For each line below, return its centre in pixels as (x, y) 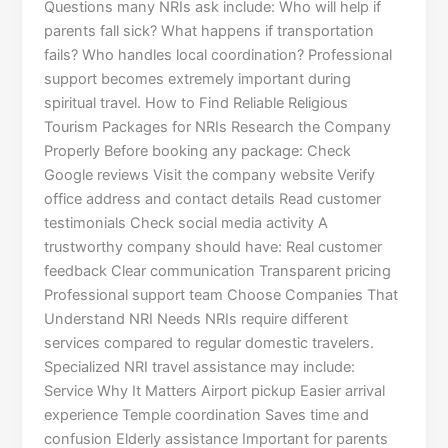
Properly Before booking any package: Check (198, 151)
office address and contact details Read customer (213, 199)
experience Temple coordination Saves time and (207, 415)
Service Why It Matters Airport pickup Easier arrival (215, 391)
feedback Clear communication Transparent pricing (218, 271)
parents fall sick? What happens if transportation (209, 31)
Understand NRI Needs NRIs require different (196, 319)
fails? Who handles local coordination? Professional (218, 55)
